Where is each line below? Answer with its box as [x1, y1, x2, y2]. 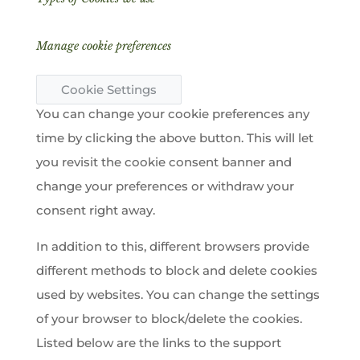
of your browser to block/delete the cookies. [35, 311, 302, 326]
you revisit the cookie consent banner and [35, 154, 292, 170]
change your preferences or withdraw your [35, 178, 294, 194]
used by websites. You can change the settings [35, 287, 320, 302]
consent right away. [35, 202, 155, 218]
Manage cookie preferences [35, 39, 171, 53]
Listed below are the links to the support [35, 335, 281, 350]
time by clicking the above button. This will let [35, 130, 313, 145]
